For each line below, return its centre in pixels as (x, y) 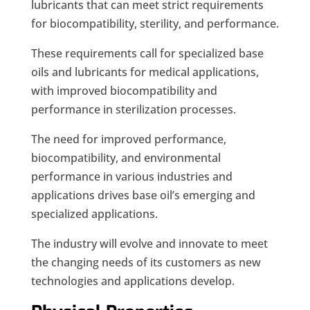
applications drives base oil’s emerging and (143, 195)
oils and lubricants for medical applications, (145, 72)
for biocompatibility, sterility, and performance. (155, 24)
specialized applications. (94, 214)
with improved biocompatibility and (124, 91)
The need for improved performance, (128, 139)
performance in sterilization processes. (133, 110)
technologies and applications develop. (133, 281)
